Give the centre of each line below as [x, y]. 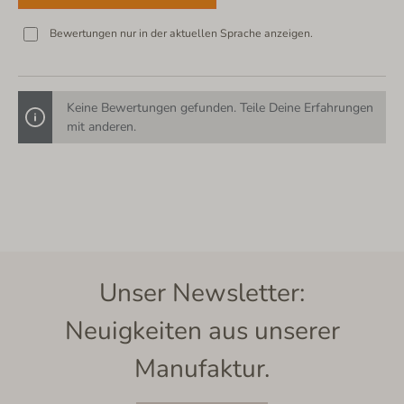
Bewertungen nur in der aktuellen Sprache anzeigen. [181, 33]
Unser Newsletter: [202, 293]
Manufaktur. [202, 369]
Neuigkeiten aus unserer [202, 331]
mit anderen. [101, 126]
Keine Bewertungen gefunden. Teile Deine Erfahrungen [220, 107]
